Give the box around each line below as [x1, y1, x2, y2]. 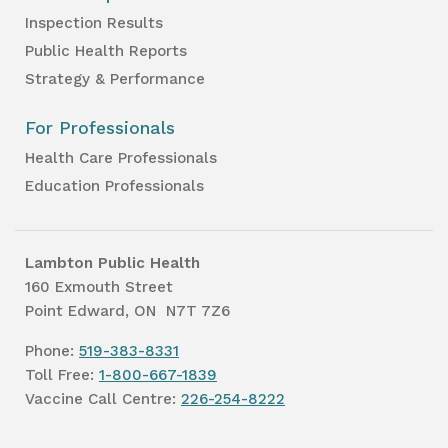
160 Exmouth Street [25, 277, 173, 296]
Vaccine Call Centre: [25, 389, 181, 408]
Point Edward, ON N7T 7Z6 [25, 301, 230, 320]
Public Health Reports [25, 41, 187, 60]
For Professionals [25, 117, 175, 138]
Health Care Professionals [25, 148, 217, 167]
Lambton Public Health [25, 253, 200, 272]
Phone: [25, 341, 79, 360]
